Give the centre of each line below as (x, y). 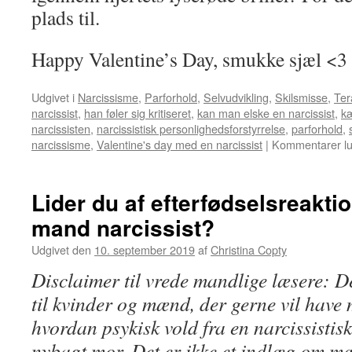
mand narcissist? (123, 227)
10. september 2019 (145, 249)
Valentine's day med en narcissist (180, 144)
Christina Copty (249, 249)
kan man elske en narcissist (266, 113)
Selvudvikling (236, 97)
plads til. (69, 17)
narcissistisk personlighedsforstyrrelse (191, 128)
